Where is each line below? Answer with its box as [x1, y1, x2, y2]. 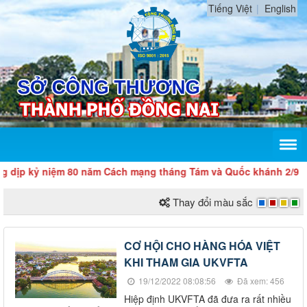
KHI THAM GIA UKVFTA [124, 254, 248, 270]
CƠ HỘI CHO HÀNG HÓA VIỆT [124, 237, 280, 254]
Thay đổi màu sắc [173, 194, 253, 209]
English [265, 1, 296, 15]
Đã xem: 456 [235, 274, 284, 286]
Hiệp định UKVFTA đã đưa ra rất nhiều [124, 291, 291, 306]
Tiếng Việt [208, 1, 252, 15]
